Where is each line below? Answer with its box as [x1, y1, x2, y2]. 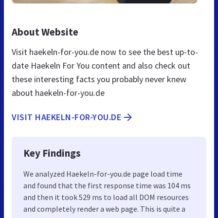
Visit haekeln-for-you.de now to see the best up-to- [12, 46, 198, 57]
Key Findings [23, 146, 81, 160]
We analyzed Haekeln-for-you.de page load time [23, 168, 182, 179]
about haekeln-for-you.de [12, 87, 105, 98]
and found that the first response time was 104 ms [23, 180, 191, 190]
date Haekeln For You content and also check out [12, 59, 190, 71]
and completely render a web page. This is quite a [23, 203, 185, 214]
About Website [12, 25, 78, 38]
